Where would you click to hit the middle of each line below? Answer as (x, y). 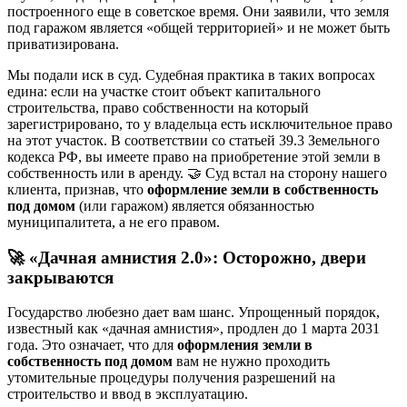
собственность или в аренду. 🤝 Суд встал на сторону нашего (197, 173)
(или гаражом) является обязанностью (195, 205)
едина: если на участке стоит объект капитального (164, 91)
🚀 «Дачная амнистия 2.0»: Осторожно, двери (187, 257)
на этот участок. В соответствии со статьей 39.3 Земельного (194, 140)
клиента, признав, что (77, 189)
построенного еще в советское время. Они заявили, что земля (198, 11)
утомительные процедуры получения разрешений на (171, 378)
